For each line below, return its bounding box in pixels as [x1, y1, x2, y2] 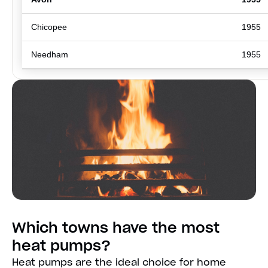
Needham [31, 49, 68, 59]
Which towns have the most [12, 218, 220, 237]
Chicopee [31, 22, 67, 32]
